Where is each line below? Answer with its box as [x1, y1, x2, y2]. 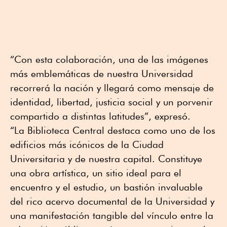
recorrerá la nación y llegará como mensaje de [10, 82, 214, 94]
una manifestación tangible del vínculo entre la [10, 210, 213, 221]
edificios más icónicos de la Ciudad [10, 139, 164, 150]
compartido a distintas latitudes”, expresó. [10, 110, 191, 122]
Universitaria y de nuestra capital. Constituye [10, 153, 202, 165]
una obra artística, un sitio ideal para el [10, 167, 181, 179]
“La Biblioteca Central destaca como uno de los [10, 125, 215, 136]
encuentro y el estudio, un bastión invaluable [10, 181, 203, 193]
